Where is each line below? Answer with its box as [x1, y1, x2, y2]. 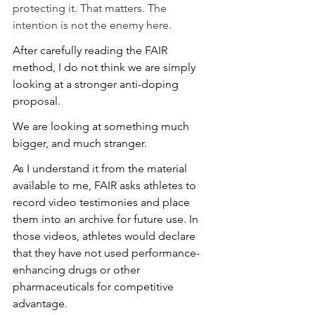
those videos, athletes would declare [13, 229, 198, 243]
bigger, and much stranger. [13, 136, 147, 150]
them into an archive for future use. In [13, 212, 201, 226]
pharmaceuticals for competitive [13, 279, 176, 293]
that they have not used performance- [13, 245, 200, 259]
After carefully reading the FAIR [13, 43, 170, 57]
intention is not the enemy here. [13, 18, 172, 32]
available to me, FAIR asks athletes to [13, 178, 199, 192]
